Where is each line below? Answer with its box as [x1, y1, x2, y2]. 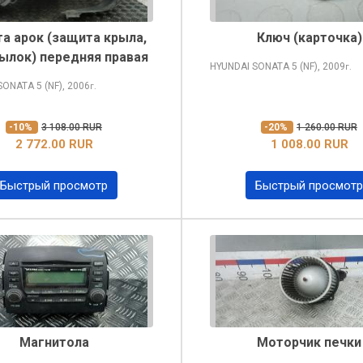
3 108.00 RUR [41, 121, 102, 133]
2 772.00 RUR [15, 136, 93, 152]
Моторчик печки [257, 335, 361, 350]
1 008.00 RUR [270, 136, 348, 152]
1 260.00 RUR [297, 121, 357, 133]
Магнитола [19, 335, 89, 350]
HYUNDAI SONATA [209, 60, 292, 72]
